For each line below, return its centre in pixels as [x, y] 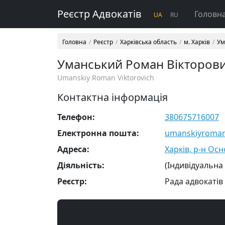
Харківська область [148, 42]
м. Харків [197, 42]
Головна [74, 42]
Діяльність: [81, 165]
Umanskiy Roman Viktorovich [106, 78]
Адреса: [73, 149]
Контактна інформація [113, 97]
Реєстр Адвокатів [99, 14]
